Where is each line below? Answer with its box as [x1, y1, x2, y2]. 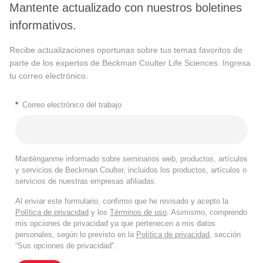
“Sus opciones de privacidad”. [15, 241, 116, 251]
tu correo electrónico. [9, 71, 88, 81]
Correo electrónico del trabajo [22, 100, 122, 109]
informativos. [9, 19, 76, 32]
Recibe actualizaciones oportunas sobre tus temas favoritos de [9, 45, 242, 55]
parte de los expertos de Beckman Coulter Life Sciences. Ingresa [9, 58, 251, 68]
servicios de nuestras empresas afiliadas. [15, 177, 157, 186]
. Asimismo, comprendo [167, 208, 247, 217]
